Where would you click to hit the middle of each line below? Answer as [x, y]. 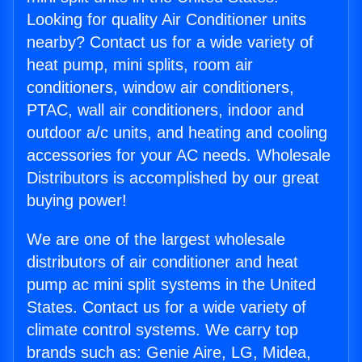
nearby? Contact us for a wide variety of [170, 42]
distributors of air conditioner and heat [162, 262]
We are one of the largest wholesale [156, 240]
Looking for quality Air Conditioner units [166, 20]
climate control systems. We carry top [162, 330]
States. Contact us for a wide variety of [166, 307]
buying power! [77, 201]
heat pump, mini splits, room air [140, 65]
